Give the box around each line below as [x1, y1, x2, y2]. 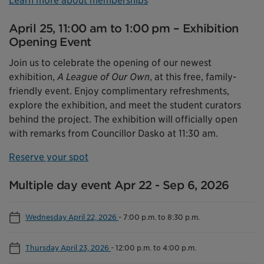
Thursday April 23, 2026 [25, 242, 111, 252]
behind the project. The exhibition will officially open [9, 113, 237, 125]
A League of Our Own [57, 71, 150, 82]
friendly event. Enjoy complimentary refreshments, [9, 85, 229, 97]
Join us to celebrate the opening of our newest [9, 57, 212, 68]
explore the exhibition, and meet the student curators [9, 99, 241, 111]
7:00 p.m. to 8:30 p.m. [123, 212, 200, 222]
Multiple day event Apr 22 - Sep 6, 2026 [9, 178, 229, 192]
